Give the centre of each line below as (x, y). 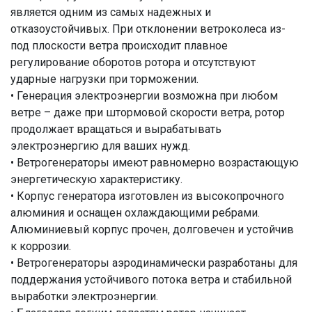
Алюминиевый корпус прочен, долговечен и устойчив (152, 229)
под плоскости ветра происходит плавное (119, 45)
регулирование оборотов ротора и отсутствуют (133, 62)
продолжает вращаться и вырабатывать (116, 129)
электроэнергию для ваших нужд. (100, 146)
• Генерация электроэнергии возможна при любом (144, 95)
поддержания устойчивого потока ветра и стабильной (151, 279)
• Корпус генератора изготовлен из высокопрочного (147, 196)
